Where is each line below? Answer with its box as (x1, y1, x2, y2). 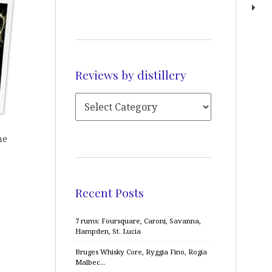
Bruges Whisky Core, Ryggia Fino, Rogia (75, 247, 207, 256)
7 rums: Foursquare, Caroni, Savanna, (75, 216, 201, 225)
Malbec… (75, 257, 106, 267)
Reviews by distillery (75, 66, 186, 83)
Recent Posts (75, 184, 144, 200)
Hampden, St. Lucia (75, 226, 141, 236)
